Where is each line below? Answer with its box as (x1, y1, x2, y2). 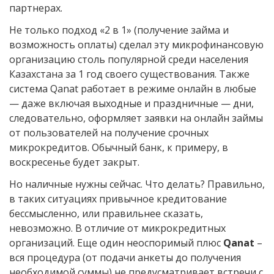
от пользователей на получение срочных (9, 125, 209, 139)
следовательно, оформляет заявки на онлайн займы (9, 111, 263, 125)
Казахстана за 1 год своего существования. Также (9, 67, 250, 81)
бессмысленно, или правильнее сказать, (9, 206, 203, 220)
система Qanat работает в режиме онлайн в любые (9, 81, 256, 95)
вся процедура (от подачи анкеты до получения (9, 250, 241, 264)
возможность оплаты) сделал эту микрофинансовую (9, 37, 264, 51)
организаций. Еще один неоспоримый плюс (9, 235, 223, 250)
